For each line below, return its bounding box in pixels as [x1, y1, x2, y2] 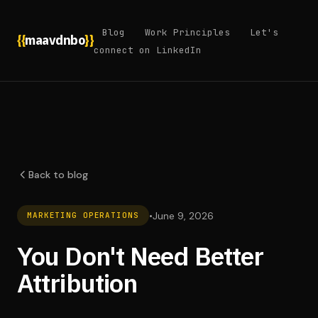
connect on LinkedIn [94, 44, 202, 56]
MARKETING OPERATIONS [27, 210, 139, 220]
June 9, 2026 [152, 209, 214, 222]
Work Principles [145, 26, 230, 38]
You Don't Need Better [17, 239, 264, 273]
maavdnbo [25, 32, 84, 48]
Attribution [17, 266, 138, 300]
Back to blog [28, 168, 88, 181]
